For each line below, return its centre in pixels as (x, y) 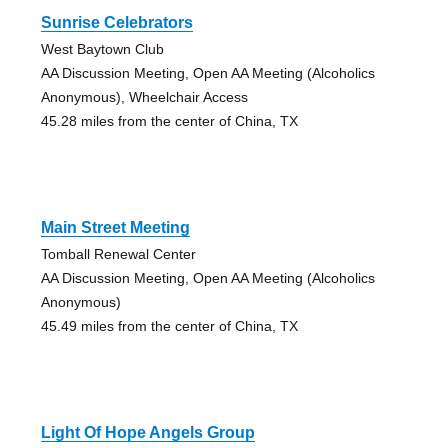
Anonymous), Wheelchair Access (144, 97)
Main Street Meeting (115, 228)
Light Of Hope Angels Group (147, 433)
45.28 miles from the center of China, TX (169, 121)
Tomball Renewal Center (118, 254)
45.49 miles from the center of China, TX (169, 326)
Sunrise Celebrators (116, 23)
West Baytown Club (102, 49)
